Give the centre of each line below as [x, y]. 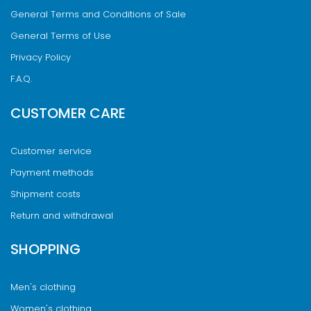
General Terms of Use [61, 36]
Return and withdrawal [62, 215]
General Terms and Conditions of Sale [98, 14]
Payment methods [52, 172]
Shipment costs [45, 194]
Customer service [51, 151]
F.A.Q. [21, 79]
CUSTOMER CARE [68, 113]
